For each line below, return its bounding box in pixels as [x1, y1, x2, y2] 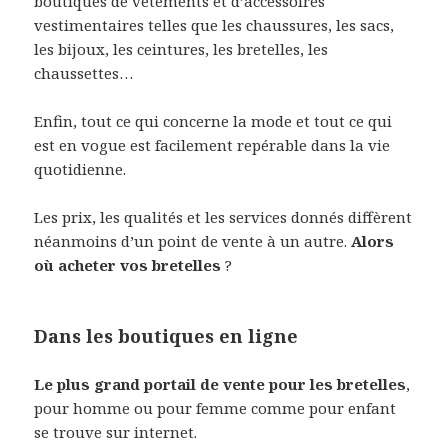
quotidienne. [34, 159, 127, 180]
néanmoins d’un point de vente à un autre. [34, 231, 352, 252]
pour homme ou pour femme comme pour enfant [34, 398, 397, 419]
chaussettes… [34, 63, 134, 84]
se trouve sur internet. [34, 422, 198, 443]
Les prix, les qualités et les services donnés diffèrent [34, 207, 413, 228]
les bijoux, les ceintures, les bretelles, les [34, 39, 329, 60]
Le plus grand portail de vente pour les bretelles [34, 374, 407, 395]
